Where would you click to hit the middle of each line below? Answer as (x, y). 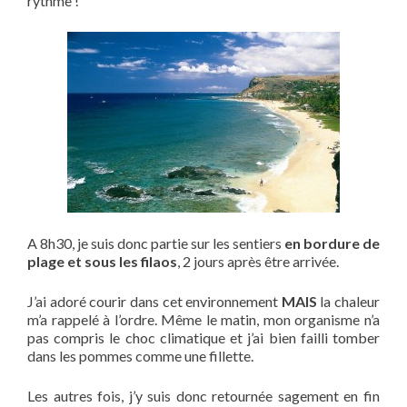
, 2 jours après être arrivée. (258, 261)
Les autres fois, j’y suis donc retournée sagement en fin (203, 396)
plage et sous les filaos (102, 261)
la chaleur (348, 301)
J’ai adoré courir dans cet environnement (154, 301)
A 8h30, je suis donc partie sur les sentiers (156, 243)
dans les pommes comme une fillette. (140, 356)
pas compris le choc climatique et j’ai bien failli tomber (203, 338)
